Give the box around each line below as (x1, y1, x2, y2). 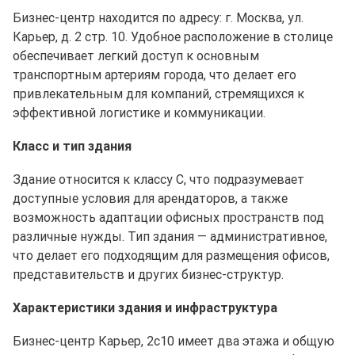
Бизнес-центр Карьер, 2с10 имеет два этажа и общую (13, 332, 334, 349)
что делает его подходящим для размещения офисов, (13, 246, 330, 263)
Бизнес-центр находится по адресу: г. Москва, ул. (13, 9, 303, 25)
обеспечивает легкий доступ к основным (13, 47, 259, 63)
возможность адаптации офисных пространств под (13, 208, 324, 225)
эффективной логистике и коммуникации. (13, 104, 265, 120)
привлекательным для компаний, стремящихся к (13, 85, 304, 101)
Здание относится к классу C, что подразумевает (13, 170, 304, 187)
